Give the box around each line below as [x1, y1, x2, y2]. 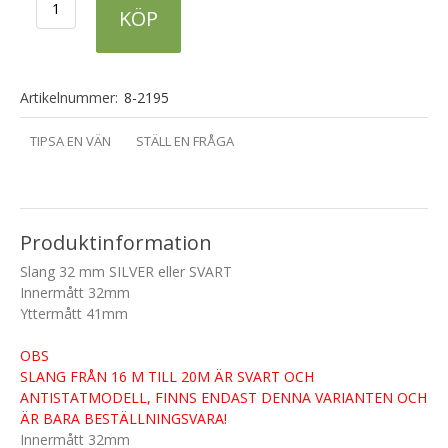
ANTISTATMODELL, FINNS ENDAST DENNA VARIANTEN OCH [20, 387, 427, 407]
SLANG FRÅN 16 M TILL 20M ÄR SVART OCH [20, 366, 314, 386]
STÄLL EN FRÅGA [136, 131, 234, 150]
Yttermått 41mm [20, 303, 128, 323]
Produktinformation [20, 228, 212, 256]
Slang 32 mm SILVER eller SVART [20, 261, 232, 281]
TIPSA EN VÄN [30, 131, 111, 150]
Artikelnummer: [20, 87, 118, 107]
